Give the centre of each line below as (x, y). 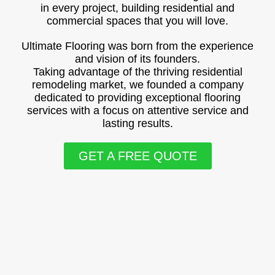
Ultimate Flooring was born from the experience (137, 46)
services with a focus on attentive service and (137, 110)
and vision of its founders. (137, 59)
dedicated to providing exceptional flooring (137, 98)
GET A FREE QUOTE (137, 156)
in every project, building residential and (137, 8)
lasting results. (137, 123)
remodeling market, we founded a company (137, 85)
